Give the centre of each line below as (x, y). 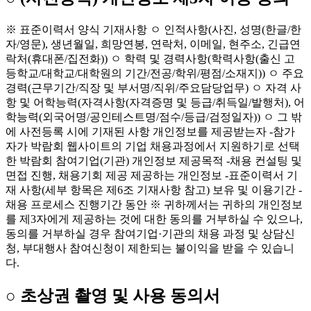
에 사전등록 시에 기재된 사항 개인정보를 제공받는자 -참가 (150, 132)
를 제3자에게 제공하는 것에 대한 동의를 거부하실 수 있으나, (154, 219)
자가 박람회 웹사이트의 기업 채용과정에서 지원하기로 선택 (153, 146)
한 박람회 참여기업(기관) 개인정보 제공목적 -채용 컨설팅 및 (154, 161)
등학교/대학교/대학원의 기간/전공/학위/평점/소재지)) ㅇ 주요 (155, 74)
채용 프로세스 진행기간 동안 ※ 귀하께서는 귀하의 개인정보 (154, 205)
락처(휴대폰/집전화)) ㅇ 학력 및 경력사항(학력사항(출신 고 (150, 59)
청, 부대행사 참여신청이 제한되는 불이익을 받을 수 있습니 (150, 249)
